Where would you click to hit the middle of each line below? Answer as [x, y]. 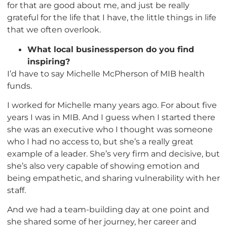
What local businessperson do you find [111, 49]
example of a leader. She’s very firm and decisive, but [113, 153]
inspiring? [49, 61]
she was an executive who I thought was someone [110, 129]
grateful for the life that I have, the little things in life [112, 17]
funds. [20, 85]
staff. [16, 190]
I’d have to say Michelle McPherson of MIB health [106, 73]
